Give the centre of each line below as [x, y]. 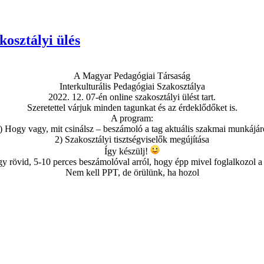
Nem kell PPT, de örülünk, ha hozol [132, 172]
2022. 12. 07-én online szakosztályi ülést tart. [132, 97]
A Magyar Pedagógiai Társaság [132, 75]
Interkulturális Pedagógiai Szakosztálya [132, 86]
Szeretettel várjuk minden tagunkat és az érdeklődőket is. [132, 107]
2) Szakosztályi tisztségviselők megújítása [132, 139]
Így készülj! [127, 151]
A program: [132, 118]
